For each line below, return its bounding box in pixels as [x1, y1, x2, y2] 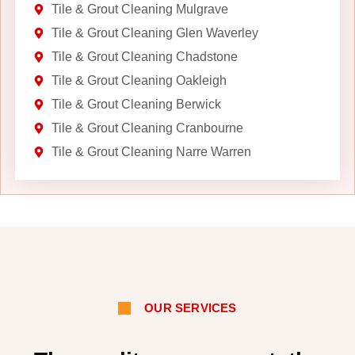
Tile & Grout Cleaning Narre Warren [51, 144, 251, 158]
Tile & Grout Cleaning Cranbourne [51, 120, 243, 135]
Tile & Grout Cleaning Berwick [51, 97, 221, 111]
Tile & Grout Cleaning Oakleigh [51, 73, 227, 87]
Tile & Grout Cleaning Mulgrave [51, 2, 228, 16]
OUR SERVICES [144, 301, 237, 315]
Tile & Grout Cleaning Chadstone [51, 49, 238, 63]
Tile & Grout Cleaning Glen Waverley [51, 25, 258, 40]
